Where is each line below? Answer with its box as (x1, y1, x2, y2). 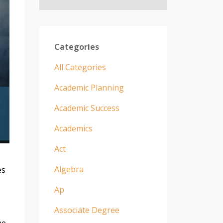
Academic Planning (54, 82, 124, 93)
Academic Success (54, 102, 119, 113)
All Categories (54, 61, 106, 73)
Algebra (54, 163, 84, 175)
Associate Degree (54, 204, 119, 216)
